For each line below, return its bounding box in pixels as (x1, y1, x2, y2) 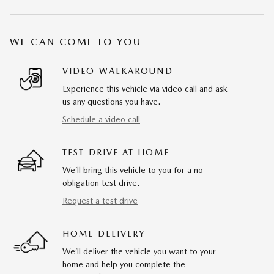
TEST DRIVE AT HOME (62, 147, 169, 157)
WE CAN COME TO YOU (10, 36, 142, 48)
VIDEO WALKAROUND (62, 66, 173, 76)
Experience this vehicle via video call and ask (62, 84, 228, 94)
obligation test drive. (62, 178, 139, 188)
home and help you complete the (62, 259, 185, 269)
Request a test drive (62, 196, 138, 206)
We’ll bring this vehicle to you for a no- (62, 165, 207, 175)
